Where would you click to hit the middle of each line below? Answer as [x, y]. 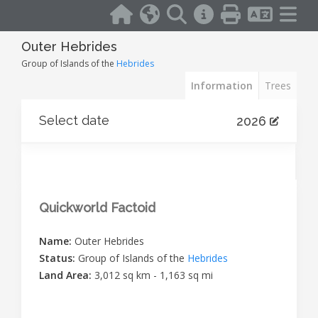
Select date [74, 120]
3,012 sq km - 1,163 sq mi [154, 275]
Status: [59, 258]
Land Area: [67, 275]
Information [222, 86]
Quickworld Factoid [97, 208]
